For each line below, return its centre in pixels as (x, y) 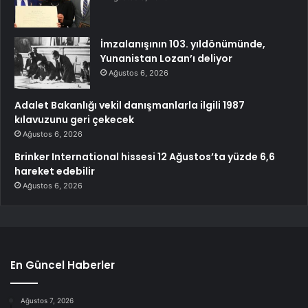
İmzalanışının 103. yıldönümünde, (183, 44)
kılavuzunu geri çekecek (74, 120)
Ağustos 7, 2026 (47, 301)
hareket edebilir (55, 172)
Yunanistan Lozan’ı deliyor (166, 59)
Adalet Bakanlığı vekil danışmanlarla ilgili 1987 (130, 106)
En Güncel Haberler (63, 265)
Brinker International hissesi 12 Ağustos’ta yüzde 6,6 (145, 157)
